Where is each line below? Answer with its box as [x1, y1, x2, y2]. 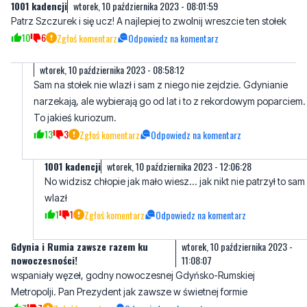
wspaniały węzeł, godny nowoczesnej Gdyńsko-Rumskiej [11, 269, 255, 282]
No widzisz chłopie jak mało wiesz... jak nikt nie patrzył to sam [45, 175, 305, 188]
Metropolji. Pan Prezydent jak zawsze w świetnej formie [11, 286, 247, 298]
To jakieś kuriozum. [34, 112, 116, 124]
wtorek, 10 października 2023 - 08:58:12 [40, 62, 184, 77]
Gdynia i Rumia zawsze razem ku [11, 239, 148, 254]
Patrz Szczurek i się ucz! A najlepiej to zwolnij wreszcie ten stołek [11, 15, 286, 27]
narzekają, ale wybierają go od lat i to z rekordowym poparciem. [34, 95, 306, 108]
